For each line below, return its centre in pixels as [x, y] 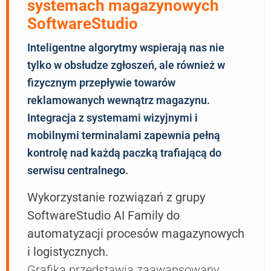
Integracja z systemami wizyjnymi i [113, 118]
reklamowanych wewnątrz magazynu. [119, 100]
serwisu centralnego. [78, 171]
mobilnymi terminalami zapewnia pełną [124, 135]
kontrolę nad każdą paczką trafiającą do [124, 153]
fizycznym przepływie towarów [101, 83]
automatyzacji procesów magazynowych [136, 234]
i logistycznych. [68, 252]
